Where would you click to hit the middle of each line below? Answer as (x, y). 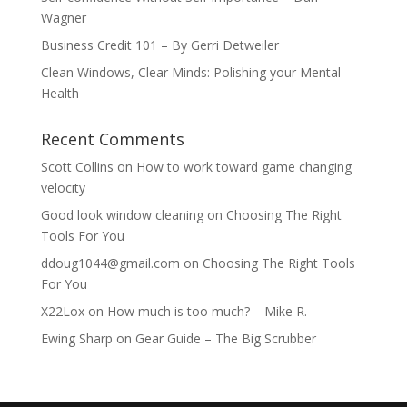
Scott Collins (77, 167)
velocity (63, 188)
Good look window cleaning (122, 215)
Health (60, 94)
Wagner (63, 18)
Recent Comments (112, 139)
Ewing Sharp (76, 339)
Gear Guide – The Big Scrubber (225, 339)
